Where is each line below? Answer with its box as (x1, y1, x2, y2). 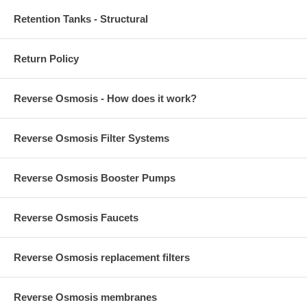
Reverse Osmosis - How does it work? (14, 93, 197, 104)
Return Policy (14, 53, 79, 64)
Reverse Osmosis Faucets (14, 212, 138, 223)
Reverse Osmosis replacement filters (14, 251, 190, 263)
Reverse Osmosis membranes (14, 291, 157, 303)
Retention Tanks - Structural (14, 13, 148, 25)
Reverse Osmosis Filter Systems (14, 132, 169, 144)
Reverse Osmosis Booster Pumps (14, 172, 175, 184)
